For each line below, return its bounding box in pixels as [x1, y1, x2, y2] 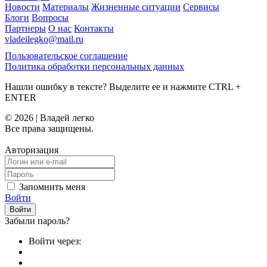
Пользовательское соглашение [5, 51, 128, 61]
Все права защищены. [5, 123, 94, 134]
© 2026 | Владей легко [5, 113, 94, 123]
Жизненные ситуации [91, 2, 181, 13]
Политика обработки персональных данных [5, 61, 184, 72]
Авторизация [5, 145, 58, 156]
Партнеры [5, 23, 46, 34]
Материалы [42, 2, 89, 13]
